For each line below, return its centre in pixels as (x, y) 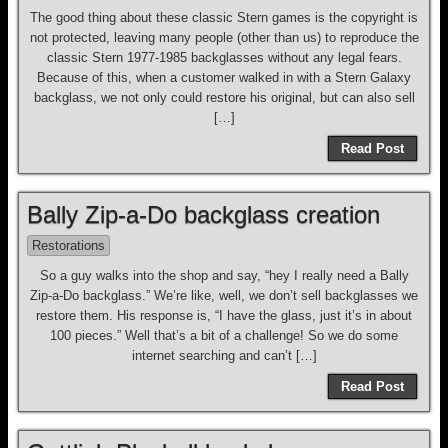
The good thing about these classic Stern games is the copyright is (224, 17)
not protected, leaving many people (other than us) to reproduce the (224, 37)
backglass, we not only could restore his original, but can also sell (224, 97)
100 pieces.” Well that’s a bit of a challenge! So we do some (224, 335)
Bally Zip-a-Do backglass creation (203, 214)
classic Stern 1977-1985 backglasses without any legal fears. (224, 57)
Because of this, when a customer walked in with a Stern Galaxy (224, 77)
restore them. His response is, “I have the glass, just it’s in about (224, 315)
